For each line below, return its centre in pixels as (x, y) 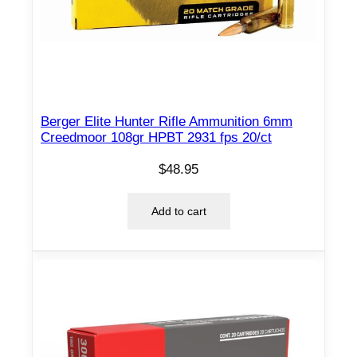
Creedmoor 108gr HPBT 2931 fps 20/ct (156, 137)
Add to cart (178, 211)
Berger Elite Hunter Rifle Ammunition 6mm (167, 121)
